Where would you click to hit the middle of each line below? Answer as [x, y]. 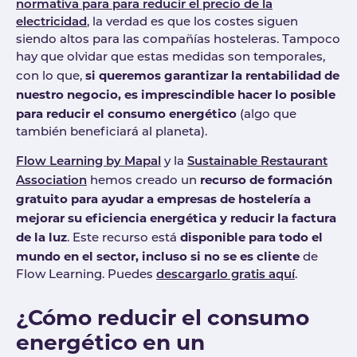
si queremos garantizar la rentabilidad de [212, 75]
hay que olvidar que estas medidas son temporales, [171, 58]
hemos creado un [143, 181]
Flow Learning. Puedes [86, 275]
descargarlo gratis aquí [226, 275]
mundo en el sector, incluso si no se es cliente [158, 256]
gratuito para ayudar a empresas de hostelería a [163, 199]
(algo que [267, 115]
